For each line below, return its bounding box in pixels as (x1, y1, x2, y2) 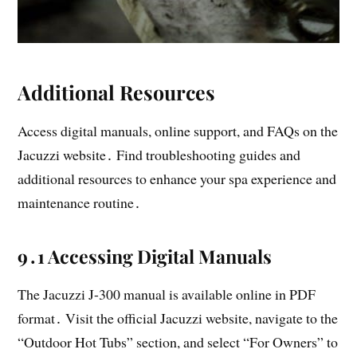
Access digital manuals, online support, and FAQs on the (18, 121, 339, 141)
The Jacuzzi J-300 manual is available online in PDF (18, 284, 316, 304)
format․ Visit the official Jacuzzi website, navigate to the (18, 308, 339, 328)
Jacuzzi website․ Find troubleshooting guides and (18, 145, 301, 165)
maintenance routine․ (18, 193, 142, 213)
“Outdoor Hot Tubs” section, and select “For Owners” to (18, 332, 339, 352)
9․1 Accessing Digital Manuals (18, 244, 273, 269)
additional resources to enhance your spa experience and (18, 169, 337, 189)
